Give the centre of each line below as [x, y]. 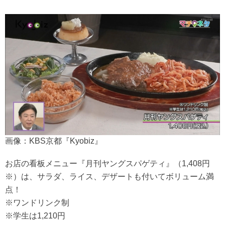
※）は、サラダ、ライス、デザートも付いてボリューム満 [109, 176]
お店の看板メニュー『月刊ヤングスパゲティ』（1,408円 [107, 163]
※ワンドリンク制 [37, 202]
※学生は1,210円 [35, 215]
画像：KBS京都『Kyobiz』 [54, 141]
